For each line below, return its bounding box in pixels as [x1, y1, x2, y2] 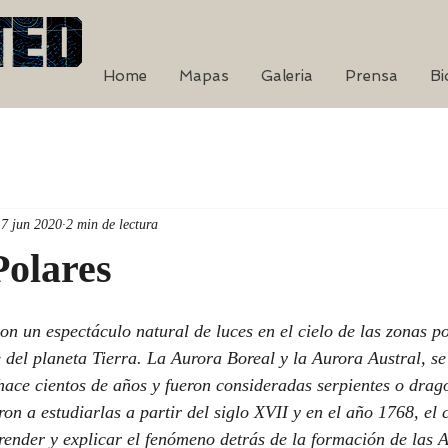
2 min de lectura [66, 217, 158, 233]
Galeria [261, 66, 313, 85]
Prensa [345, 66, 398, 85]
